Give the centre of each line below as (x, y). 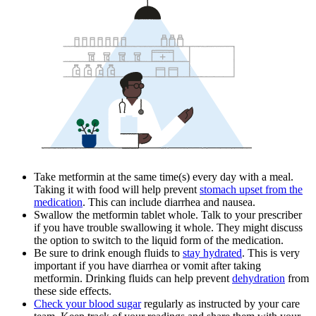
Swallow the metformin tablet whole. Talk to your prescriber (168, 214)
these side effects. (73, 291)
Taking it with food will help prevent (117, 189)
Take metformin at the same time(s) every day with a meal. (164, 176)
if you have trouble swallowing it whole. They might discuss (168, 227)
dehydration (259, 278)
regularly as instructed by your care (220, 303)
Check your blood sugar (87, 303)
